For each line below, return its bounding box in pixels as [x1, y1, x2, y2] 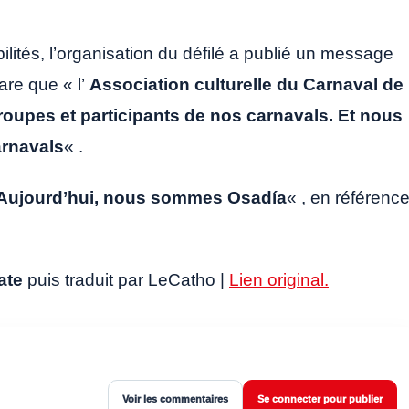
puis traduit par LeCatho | [27, 270, 229, 290]
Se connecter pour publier [257, 393, 383, 405]
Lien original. [229, 270, 329, 290]
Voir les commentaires [122, 393, 228, 405]
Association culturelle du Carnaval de [89, 75, 404, 95]
